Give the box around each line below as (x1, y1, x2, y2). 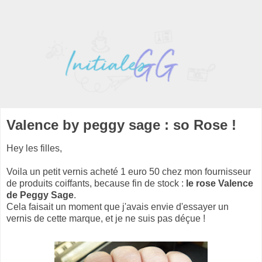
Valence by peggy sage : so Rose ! (6, 117, 236, 133)
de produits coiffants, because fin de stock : (6, 178, 186, 189)
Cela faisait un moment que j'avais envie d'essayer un (6, 202, 229, 212)
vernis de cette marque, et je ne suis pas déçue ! (6, 213, 205, 224)
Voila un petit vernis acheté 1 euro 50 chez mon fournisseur (6, 167, 251, 177)
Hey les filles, (6, 143, 62, 154)
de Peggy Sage (6, 190, 74, 201)
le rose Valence (186, 178, 253, 189)
